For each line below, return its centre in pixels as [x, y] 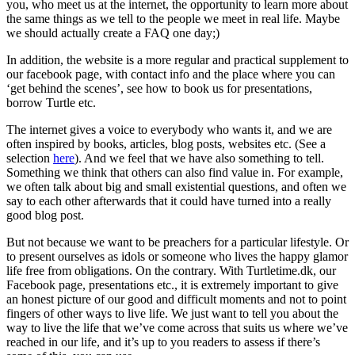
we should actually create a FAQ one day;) [113, 32]
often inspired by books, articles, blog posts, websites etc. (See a [166, 143]
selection [30, 158]
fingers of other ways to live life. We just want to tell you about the [172, 313]
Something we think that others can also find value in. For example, [175, 172]
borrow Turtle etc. [51, 102]
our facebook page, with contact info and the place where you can [171, 74]
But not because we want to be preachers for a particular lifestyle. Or [177, 242]
